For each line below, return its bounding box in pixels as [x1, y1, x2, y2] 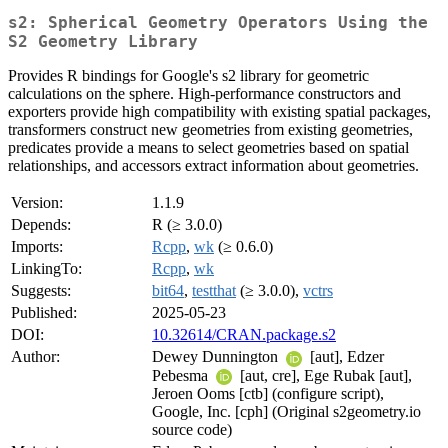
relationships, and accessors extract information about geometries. [8, 157, 419, 175]
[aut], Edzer [306, 348, 384, 366]
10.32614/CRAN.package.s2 [152, 326, 336, 344]
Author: [11, 348, 60, 366]
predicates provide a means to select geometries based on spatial [8, 139, 409, 157]
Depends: [11, 216, 71, 234]
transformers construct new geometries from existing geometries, [8, 121, 413, 139]
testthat [192, 282, 236, 300]
